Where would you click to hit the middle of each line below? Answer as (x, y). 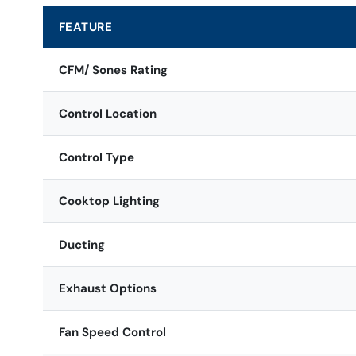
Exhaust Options (107, 288)
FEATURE (85, 27)
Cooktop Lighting (109, 201)
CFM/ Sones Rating (113, 70)
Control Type (96, 157)
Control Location (107, 113)
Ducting (81, 244)
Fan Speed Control (112, 332)
